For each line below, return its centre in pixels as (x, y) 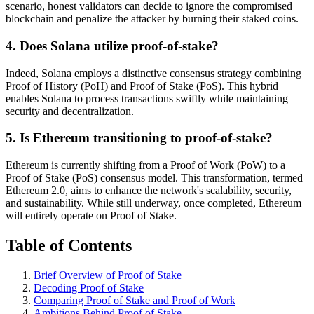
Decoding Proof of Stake (89, 287)
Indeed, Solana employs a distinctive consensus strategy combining (153, 73)
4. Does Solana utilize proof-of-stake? (112, 46)
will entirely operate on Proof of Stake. (91, 215)
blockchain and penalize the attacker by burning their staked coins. (152, 19)
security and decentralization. (70, 111)
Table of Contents (69, 245)
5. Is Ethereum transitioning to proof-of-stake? (139, 138)
